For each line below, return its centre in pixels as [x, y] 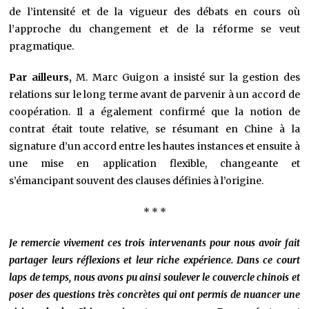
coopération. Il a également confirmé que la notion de [154, 112]
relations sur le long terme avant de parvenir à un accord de [154, 95]
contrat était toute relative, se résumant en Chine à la [154, 129]
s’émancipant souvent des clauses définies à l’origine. [137, 181]
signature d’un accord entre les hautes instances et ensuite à [154, 147]
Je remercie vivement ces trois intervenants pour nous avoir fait [154, 243]
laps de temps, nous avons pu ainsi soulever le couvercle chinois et [154, 278]
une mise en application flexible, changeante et [154, 164]
